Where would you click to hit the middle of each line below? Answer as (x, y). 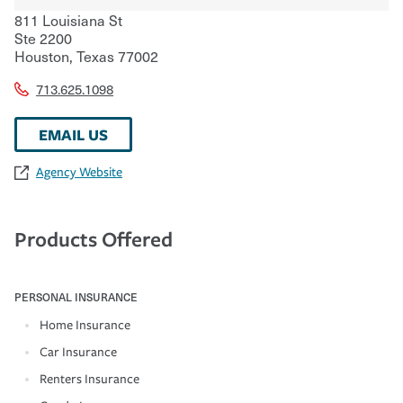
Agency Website (79, 172)
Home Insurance (85, 325)
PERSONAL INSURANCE (76, 296)
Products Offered (94, 238)
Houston (42, 55)
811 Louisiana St (68, 19)
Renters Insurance (90, 379)
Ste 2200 (43, 37)
